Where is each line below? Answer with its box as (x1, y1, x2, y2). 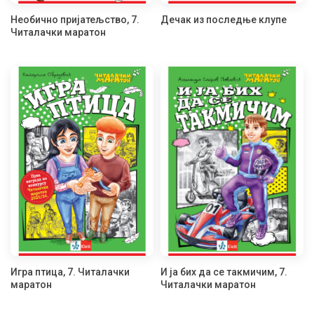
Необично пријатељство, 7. (11, 14, 139, 26)
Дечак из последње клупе (161, 14, 287, 26)
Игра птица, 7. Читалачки (11, 266, 130, 278)
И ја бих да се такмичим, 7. (161, 266, 287, 278)
